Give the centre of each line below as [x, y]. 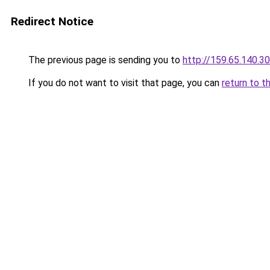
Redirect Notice [52, 21]
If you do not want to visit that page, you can [124, 83]
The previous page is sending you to [104, 60]
